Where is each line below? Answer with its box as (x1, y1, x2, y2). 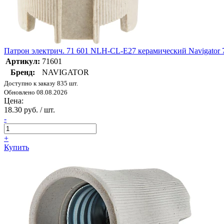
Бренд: (10, 67, 35, 76)
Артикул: (5, 56, 40, 65)
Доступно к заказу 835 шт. (4, 79, 78, 87)
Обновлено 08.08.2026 (4, 88, 67, 96)
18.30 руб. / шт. (4, 105, 55, 114)
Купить (4, 142, 29, 151)
